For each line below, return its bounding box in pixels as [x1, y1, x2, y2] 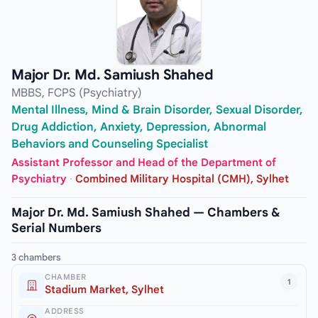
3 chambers [11, 251, 61, 263]
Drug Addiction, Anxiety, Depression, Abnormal [11, 120, 266, 135]
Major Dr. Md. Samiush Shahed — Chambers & [11, 204, 280, 220]
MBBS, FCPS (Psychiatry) [11, 86, 142, 101]
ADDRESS [45, 305, 84, 316]
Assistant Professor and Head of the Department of [11, 155, 276, 169]
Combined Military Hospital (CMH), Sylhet [75, 172, 289, 185]
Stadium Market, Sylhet [45, 283, 164, 296]
